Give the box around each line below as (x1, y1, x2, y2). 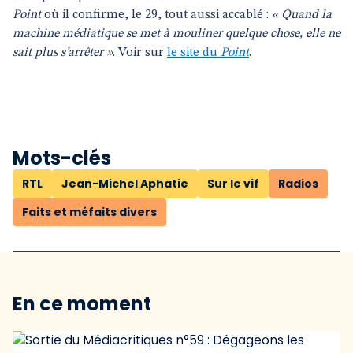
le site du (167, 46, 221, 59)
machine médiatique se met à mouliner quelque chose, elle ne (13, 28, 340, 40)
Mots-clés (13, 145, 111, 171)
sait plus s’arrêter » (13, 46, 113, 59)
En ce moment (13, 291, 151, 317)
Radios (278, 176, 318, 191)
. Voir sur (113, 46, 167, 59)
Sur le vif (207, 176, 259, 191)
